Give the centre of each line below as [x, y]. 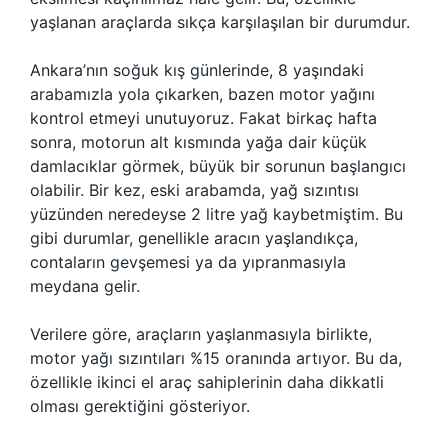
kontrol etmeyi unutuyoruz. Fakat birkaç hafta [203, 118]
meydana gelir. [85, 286]
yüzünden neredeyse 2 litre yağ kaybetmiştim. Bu [216, 214]
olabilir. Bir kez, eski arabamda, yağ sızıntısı [194, 190]
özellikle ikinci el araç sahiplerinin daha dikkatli [207, 382]
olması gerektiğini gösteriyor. [140, 406]
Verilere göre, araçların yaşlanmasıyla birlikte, [201, 334]
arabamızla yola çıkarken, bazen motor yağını [202, 94]
